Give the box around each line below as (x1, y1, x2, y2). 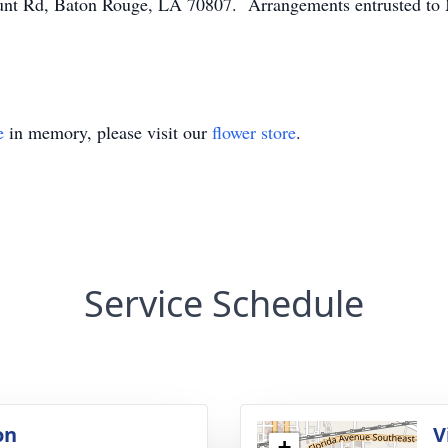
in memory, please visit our (4, 120, 212, 144)
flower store (212, 120, 296, 144)
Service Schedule (84, 279, 364, 328)
